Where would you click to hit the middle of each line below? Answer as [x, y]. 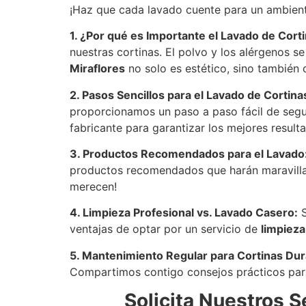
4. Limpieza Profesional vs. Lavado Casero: [184, 213]
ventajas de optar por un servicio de [165, 229]
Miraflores [97, 69]
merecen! [93, 187]
